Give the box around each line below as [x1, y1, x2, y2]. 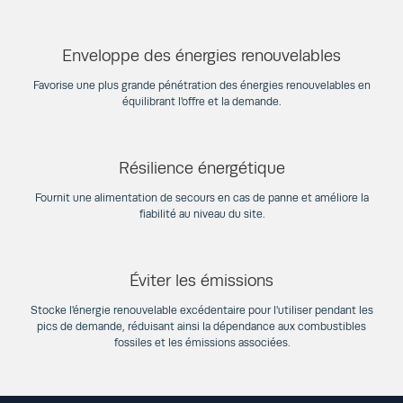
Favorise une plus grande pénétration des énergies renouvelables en [32, 78, 371, 92]
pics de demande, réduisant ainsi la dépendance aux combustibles [37, 319, 366, 333]
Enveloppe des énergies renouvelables [62, 45, 341, 65]
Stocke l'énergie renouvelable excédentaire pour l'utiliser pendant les [30, 303, 373, 317]
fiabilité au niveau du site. [139, 207, 264, 220]
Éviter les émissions [130, 270, 273, 290]
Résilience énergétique [118, 157, 285, 177]
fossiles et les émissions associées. [113, 336, 290, 349]
